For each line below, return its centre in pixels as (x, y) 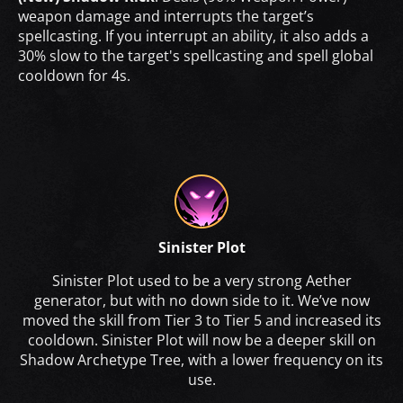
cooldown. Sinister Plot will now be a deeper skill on (201, 340)
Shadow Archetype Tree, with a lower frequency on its (201, 359)
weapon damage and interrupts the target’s (166, 16)
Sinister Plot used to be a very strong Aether (201, 280)
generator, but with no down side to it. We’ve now (201, 300)
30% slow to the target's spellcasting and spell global (196, 55)
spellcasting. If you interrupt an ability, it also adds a (193, 36)
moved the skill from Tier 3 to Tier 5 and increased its (201, 320)
